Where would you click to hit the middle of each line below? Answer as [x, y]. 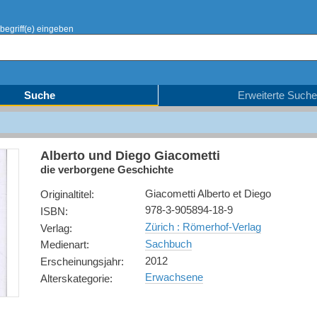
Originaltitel [65, 194]
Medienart [63, 245]
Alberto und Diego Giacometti [130, 156]
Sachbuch [168, 243]
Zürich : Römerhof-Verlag [203, 227]
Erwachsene [174, 277]
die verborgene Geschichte [106, 169]
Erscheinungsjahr [80, 261]
